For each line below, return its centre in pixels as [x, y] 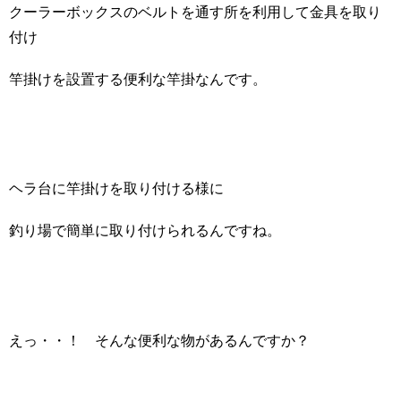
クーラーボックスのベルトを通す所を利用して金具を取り [195, 12]
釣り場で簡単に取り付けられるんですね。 [145, 231]
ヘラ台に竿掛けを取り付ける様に [116, 189]
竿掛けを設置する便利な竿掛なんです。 [138, 79]
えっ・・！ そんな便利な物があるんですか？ [159, 340]
